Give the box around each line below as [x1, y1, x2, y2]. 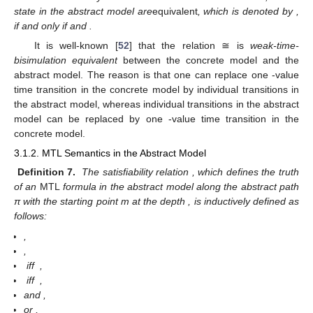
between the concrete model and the [117, 54, 299, 66]
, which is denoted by [197, 6, 297, 17]
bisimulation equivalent [14, 54, 117, 66]
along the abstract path [196, 181, 300, 193]
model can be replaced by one [14, 113, 168, 125]
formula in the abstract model [59, 181, 196, 193]
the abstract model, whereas [14, 99, 143, 110]
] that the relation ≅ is [129, 40, 251, 52]
